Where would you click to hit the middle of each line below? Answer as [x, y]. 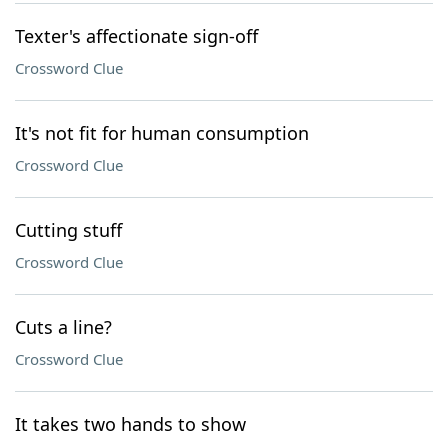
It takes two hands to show [130, 424]
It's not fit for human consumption [162, 133]
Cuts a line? [63, 327]
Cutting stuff [68, 230]
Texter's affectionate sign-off [136, 36]
